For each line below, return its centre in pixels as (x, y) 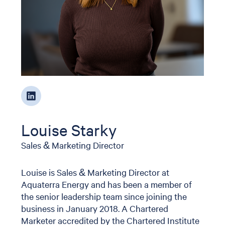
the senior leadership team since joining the (104, 196)
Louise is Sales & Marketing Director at (95, 172)
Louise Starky (69, 130)
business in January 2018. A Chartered (95, 208)
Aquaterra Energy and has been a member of (107, 184)
